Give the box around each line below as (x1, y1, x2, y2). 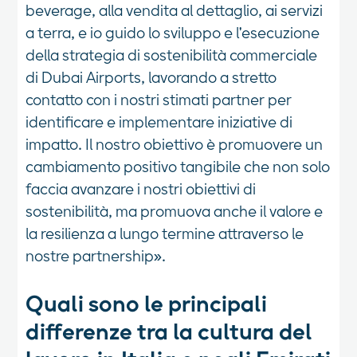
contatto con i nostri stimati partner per (25, 93, 292, 108)
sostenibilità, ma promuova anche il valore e (25, 205, 324, 220)
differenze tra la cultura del (25, 323, 312, 344)
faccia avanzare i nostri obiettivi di (25, 182, 257, 198)
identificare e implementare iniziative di (25, 116, 293, 131)
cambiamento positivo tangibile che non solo (25, 160, 331, 175)
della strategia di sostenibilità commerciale (25, 49, 318, 64)
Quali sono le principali (25, 295, 268, 316)
